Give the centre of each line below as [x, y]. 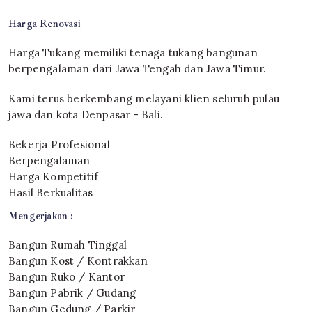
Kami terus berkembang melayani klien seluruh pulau [144, 99]
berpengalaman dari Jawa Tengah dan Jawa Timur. [138, 69]
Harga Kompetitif [54, 177]
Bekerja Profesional [59, 145]
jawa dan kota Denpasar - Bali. [86, 115]
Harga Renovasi [44, 24]
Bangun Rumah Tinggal [68, 245]
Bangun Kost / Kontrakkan [78, 261]
